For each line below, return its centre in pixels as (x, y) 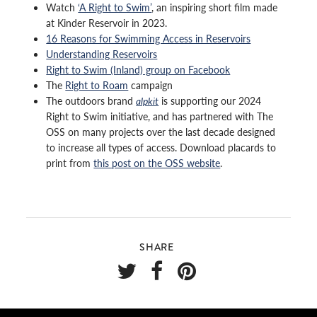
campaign (151, 85)
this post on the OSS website (157, 163)
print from (70, 163)
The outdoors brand (91, 101)
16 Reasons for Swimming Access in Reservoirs (149, 39)
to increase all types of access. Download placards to (161, 148)
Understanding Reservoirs (102, 54)
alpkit (148, 101)
